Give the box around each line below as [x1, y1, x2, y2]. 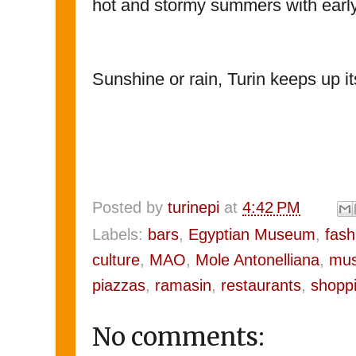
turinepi [168, 199, 219, 217]
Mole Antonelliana [195, 251, 319, 269]
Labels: [92, 226, 148, 244]
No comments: [92, 322, 265, 353]
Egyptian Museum [188, 226, 315, 244]
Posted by [92, 199, 168, 217]
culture [92, 251, 140, 269]
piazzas [92, 277, 145, 295]
